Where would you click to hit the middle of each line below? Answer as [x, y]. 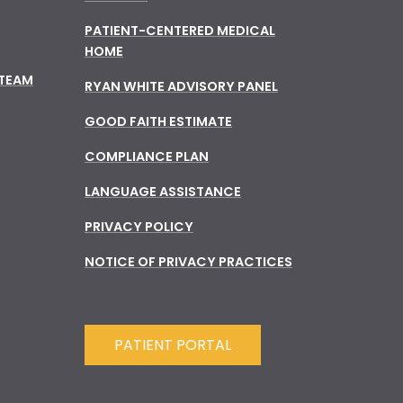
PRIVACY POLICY [139, 226]
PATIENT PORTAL [173, 345]
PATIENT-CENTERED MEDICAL [180, 30]
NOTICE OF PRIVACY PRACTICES [188, 261]
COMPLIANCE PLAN [147, 156]
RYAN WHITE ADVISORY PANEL [181, 86]
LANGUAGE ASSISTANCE [163, 191]
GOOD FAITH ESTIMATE [158, 121]
